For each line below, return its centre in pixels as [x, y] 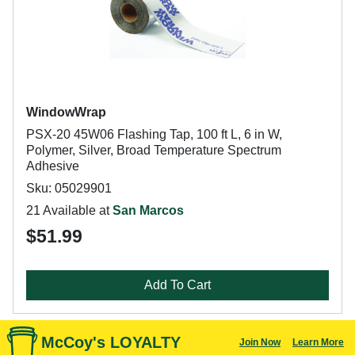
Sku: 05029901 [69, 188]
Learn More [318, 342]
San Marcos [148, 210]
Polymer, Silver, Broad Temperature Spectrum [154, 150]
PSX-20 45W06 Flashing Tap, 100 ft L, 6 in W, [154, 134]
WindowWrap [66, 112]
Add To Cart [177, 285]
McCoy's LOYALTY [111, 342]
